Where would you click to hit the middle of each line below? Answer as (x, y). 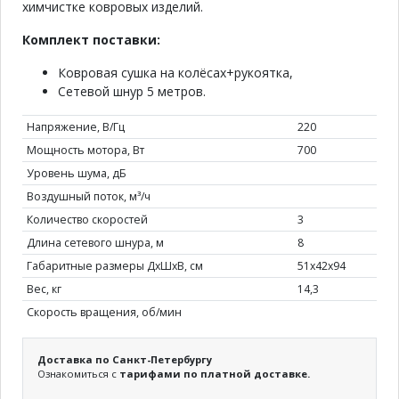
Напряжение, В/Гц (75, 126)
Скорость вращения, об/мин (104, 312)
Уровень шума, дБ (76, 173)
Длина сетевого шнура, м (95, 242)
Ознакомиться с (78, 373)
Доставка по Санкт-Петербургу (125, 359)
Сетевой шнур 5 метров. (132, 91)
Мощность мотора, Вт (85, 150)
